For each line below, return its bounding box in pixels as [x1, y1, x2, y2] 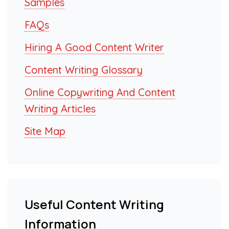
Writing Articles [25, 102, 96, 115]
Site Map [25, 124, 65, 138]
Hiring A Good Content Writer [25, 40, 164, 54]
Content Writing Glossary [25, 63, 143, 76]
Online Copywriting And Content [25, 85, 175, 99]
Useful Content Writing [25, 195, 164, 213]
